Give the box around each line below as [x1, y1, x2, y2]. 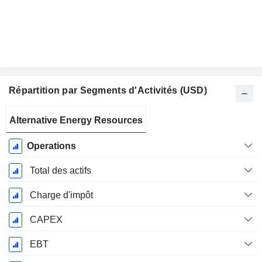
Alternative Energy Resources [9, 115, 143, 126]
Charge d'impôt [29, 190, 93, 201]
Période [13, 109, 46, 119]
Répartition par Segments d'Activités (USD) [9, 85, 207, 96]
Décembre [8, 135, 51, 145]
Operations [26, 141, 76, 151]
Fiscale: [13, 122, 46, 132]
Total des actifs [29, 166, 91, 176]
